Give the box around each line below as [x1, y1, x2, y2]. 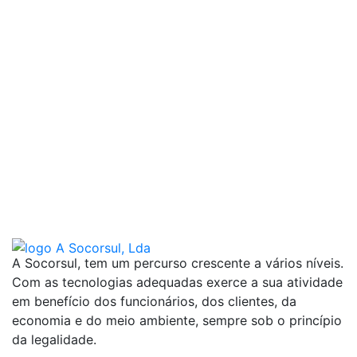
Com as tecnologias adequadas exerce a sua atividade [12, 274, 343, 291]
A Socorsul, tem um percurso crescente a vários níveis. [12, 255, 343, 272]
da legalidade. [12, 331, 96, 348]
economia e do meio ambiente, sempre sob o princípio [12, 312, 342, 329]
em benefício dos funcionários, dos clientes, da [12, 293, 296, 310]
